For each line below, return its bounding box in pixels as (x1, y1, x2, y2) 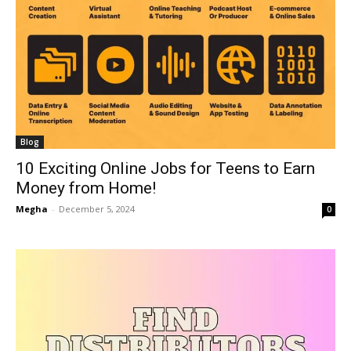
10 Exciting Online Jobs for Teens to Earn (16, 159, 315, 178)
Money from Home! (16, 179, 156, 197)
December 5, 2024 (59, 203, 135, 215)
